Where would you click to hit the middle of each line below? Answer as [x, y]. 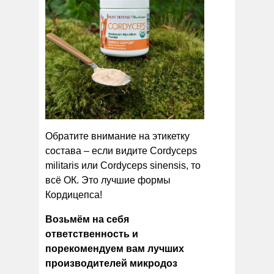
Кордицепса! [74, 194]
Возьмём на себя [87, 219]
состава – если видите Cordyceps [121, 150]
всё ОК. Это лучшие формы [108, 180]
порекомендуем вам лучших [115, 248]
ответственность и [92, 234]
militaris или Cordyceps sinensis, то [123, 165]
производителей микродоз [111, 263]
